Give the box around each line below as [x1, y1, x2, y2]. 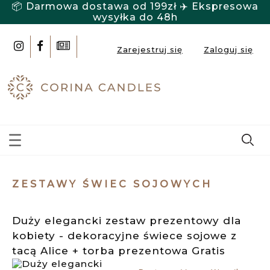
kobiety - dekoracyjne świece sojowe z [12, 230, 237, 242]
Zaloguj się [204, 45, 253, 55]
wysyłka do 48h [92, 11, 178, 23]
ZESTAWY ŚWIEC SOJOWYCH [12, 178, 212, 190]
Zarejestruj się [117, 45, 183, 55]
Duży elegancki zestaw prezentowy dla [12, 215, 241, 227]
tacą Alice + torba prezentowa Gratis [12, 245, 225, 257]
